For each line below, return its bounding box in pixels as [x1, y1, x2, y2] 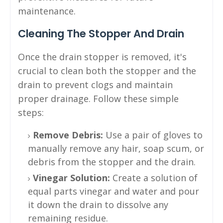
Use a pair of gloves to [103, 128, 203, 141]
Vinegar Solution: [33, 171, 110, 184]
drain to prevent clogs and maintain [18, 78, 173, 91]
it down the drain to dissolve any [28, 198, 168, 211]
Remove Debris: [33, 128, 103, 141]
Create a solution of [110, 171, 198, 184]
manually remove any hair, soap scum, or [28, 142, 204, 154]
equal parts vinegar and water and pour [28, 185, 199, 197]
